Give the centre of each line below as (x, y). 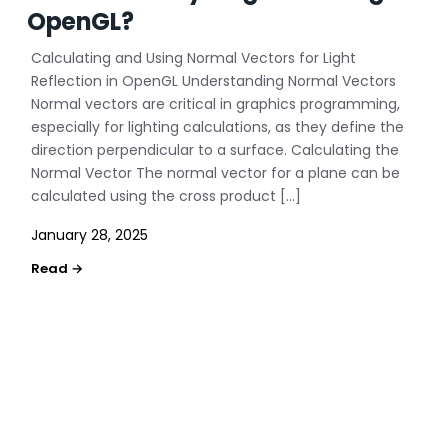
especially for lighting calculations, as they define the (218, 127)
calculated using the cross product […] (166, 196)
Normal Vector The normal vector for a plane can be (216, 173)
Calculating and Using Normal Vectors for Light (194, 58)
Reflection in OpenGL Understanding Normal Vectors (214, 81)
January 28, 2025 (90, 235)
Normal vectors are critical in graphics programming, (216, 104)
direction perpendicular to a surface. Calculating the (215, 150)
